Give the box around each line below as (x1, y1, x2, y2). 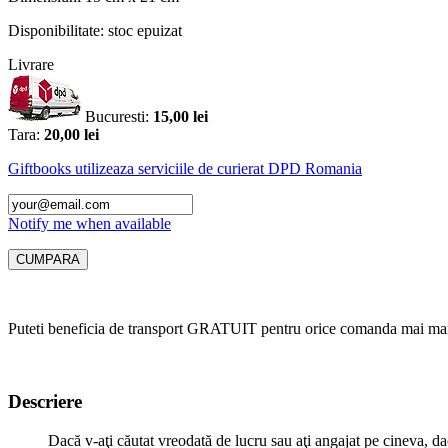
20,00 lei (44, 126, 99, 144)
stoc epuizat (108, 22, 182, 40)
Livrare (8, 56, 54, 74)
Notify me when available (8, 215, 171, 233)
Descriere (8, 391, 82, 413)
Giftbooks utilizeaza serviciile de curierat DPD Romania (8, 160, 362, 178)
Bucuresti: (85, 108, 153, 126)
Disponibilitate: (8, 22, 104, 40)
